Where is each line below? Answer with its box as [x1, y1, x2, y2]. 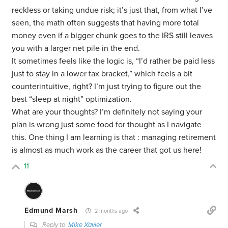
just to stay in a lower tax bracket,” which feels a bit [12, 69, 193, 79]
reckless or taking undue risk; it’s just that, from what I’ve [12, 5, 213, 16]
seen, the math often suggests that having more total [12, 18, 199, 28]
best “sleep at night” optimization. [12, 94, 132, 105]
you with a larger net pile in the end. [12, 43, 140, 54]
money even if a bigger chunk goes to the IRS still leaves [12, 31, 213, 41]
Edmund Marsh [24, 206, 78, 215]
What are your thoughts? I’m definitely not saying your [12, 107, 203, 118]
